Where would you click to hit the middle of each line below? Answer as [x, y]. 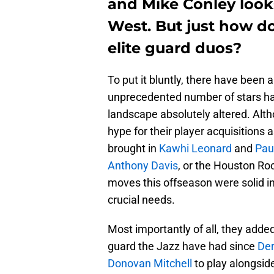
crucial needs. [141, 199]
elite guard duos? [175, 48]
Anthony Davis [143, 165]
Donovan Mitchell [150, 263]
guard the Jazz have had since [183, 246]
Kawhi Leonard [195, 148]
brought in [133, 148]
